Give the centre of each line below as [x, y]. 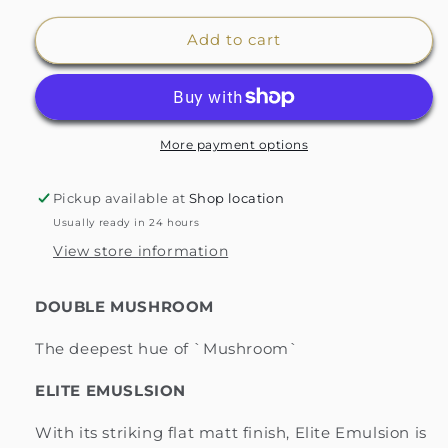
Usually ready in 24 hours [126, 222]
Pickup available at [121, 197]
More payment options [234, 144]
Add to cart [234, 40]
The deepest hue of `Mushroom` [167, 348]
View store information [141, 250]
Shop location [237, 197]
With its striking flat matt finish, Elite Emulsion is [231, 432]
